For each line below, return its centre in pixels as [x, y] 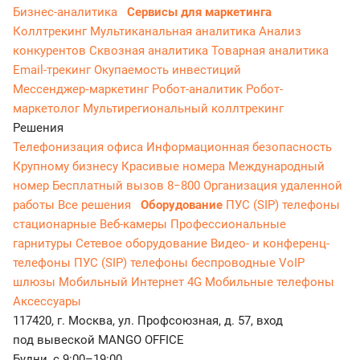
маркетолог [48, 108]
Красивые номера [175, 166]
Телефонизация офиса [80, 147]
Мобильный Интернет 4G [132, 282]
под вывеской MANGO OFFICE [98, 340]
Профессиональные [228, 224]
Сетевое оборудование [143, 243]
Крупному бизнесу [67, 166]
